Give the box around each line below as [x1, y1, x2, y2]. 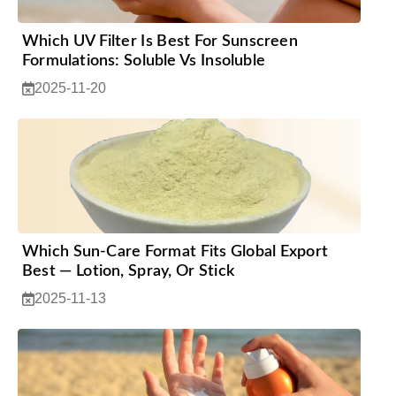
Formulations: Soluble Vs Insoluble [22, 52, 265, 69]
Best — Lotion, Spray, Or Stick [22, 263, 234, 279]
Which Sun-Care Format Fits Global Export [22, 243, 329, 260]
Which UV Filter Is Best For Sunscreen [22, 33, 298, 49]
